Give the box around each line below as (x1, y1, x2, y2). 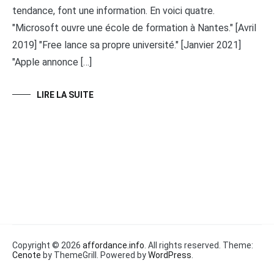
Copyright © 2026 (12, 240, 83, 250)
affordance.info (83, 240, 144, 250)
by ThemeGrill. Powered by (41, 250, 148, 260)
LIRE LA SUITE (37, 89, 94, 100)
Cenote (12, 250, 41, 260)
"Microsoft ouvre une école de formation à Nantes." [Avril (12, 21, 256, 34)
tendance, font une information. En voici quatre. (12, 4, 217, 17)
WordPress (148, 250, 191, 260)
